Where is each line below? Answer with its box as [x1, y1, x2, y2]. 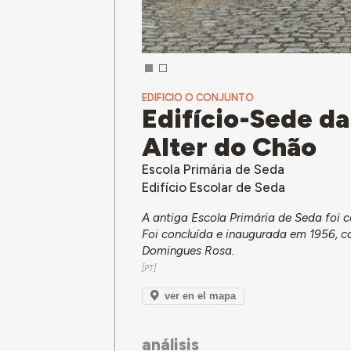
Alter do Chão [142, 130, 317, 162]
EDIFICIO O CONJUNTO [142, 91, 255, 103]
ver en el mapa [165, 289, 237, 302]
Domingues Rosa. [142, 243, 235, 258]
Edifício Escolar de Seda [142, 179, 286, 195]
